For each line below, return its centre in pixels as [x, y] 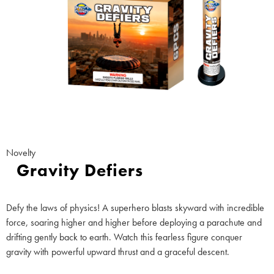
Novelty [21, 152]
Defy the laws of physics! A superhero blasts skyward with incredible [135, 207]
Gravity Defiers [80, 170]
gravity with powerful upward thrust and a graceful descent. [118, 251]
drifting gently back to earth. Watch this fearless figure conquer [124, 237]
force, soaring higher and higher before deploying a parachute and [134, 222]
